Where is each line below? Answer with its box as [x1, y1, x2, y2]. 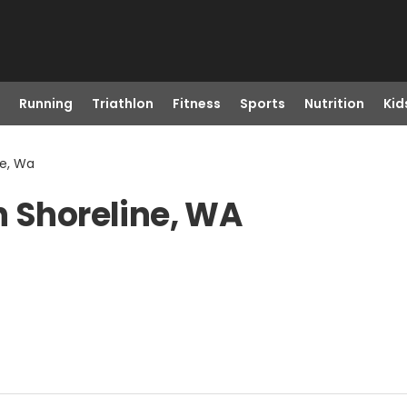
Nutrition [303, 94, 364, 113]
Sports [239, 94, 285, 113]
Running [18, 94, 73, 113]
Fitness [172, 94, 221, 113]
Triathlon [91, 94, 154, 113]
